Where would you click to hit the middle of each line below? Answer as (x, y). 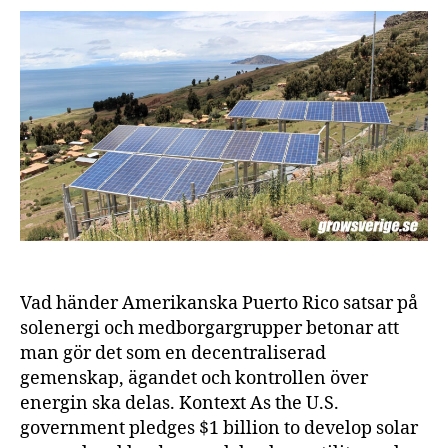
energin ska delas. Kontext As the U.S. (179, 403)
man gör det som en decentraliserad (173, 353)
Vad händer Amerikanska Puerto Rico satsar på (219, 303)
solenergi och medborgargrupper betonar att (209, 328)
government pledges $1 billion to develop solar (219, 428)
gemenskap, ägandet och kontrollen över (194, 378)
